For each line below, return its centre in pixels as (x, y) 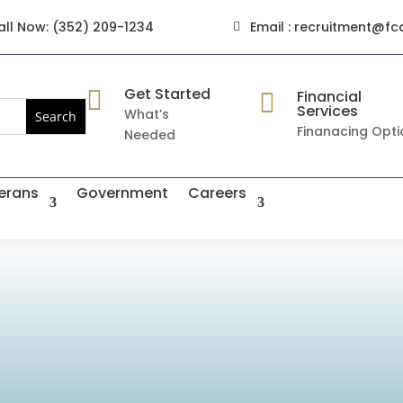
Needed (149, 134)
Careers (217, 193)
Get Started (167, 94)
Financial (330, 97)
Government (122, 193)
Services (328, 111)
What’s (146, 114)
